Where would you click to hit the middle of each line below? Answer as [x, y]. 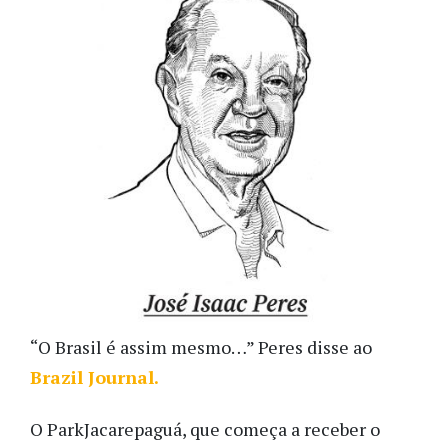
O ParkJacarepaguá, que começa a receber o [205, 429]
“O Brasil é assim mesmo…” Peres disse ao [201, 346]
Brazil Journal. [94, 376]
